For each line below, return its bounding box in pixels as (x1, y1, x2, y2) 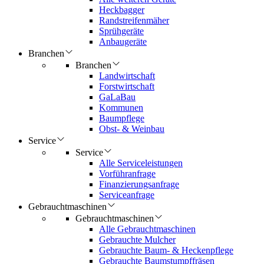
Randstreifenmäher (99, 15, 169, 25)
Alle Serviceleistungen (99, 158, 183, 168)
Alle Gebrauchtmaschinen (99, 224, 196, 234)
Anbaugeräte (99, 37, 147, 47)
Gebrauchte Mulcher (99, 235, 176, 245)
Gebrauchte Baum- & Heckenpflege (99, 245, 233, 255)
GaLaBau (99, 92, 136, 102)
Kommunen (99, 103, 143, 113)
